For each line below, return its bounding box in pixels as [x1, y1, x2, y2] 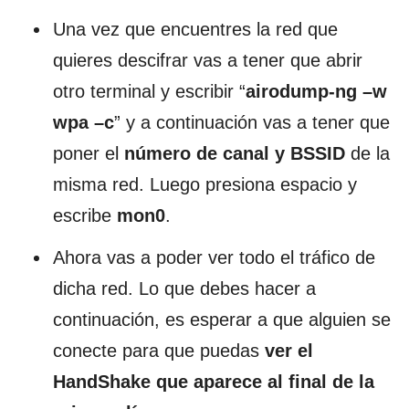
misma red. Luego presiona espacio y [53, 173, 357, 194]
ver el [265, 340, 313, 361]
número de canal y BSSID [124, 142, 345, 163]
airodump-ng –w [246, 80, 387, 101]
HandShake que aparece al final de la [53, 371, 374, 392]
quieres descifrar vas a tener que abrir [53, 49, 362, 70]
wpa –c [53, 111, 114, 132]
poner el [53, 142, 124, 163]
